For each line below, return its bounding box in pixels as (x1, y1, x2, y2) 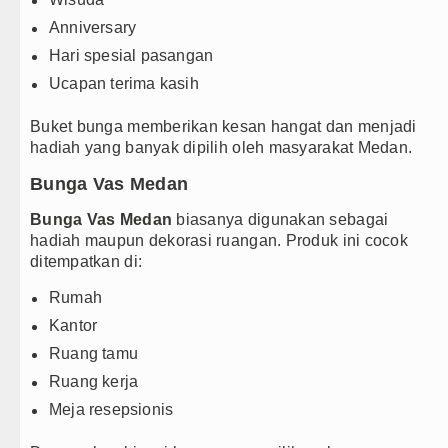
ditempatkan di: (30, 253, 143, 271)
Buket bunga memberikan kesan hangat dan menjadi (30, 118, 417, 136)
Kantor (49, 317, 98, 335)
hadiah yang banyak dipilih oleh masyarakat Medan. (30, 139, 413, 157)
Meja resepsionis (49, 401, 174, 419)
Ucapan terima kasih (49, 75, 199, 93)
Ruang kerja (49, 373, 139, 391)
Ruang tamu (49, 345, 138, 363)
